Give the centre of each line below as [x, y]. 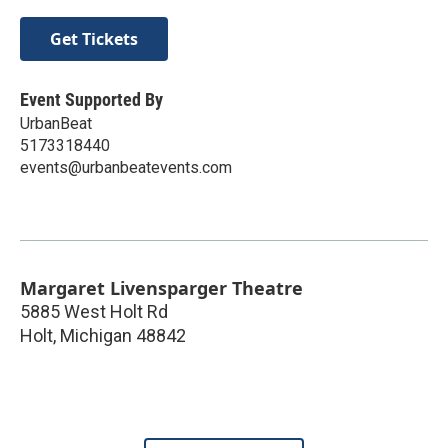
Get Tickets [94, 38]
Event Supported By [91, 99]
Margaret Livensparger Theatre [161, 287]
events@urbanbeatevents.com [126, 167]
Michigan [96, 335]
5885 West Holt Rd [94, 311]
